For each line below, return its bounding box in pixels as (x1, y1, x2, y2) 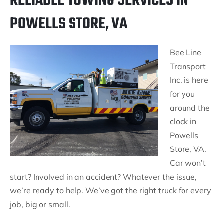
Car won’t (170, 158, 206, 168)
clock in (170, 116, 196, 126)
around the (170, 103, 210, 112)
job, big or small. (10, 199, 70, 209)
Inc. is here (170, 75, 208, 85)
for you (170, 89, 195, 99)
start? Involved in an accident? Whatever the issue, (10, 172, 197, 182)
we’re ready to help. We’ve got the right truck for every (10, 185, 211, 195)
